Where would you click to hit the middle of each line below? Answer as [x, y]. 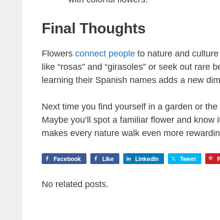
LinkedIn [147, 159]
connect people [105, 54]
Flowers [58, 54]
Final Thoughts [94, 28]
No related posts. [75, 184]
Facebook [67, 159]
